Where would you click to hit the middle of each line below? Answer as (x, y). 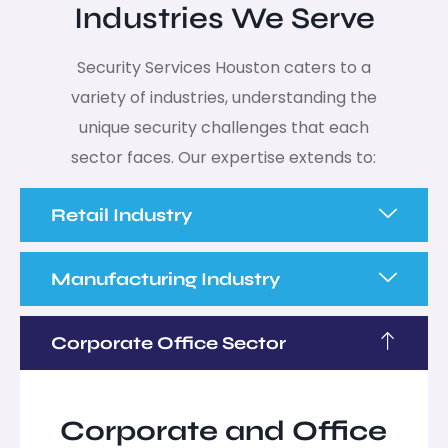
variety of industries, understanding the (223, 97)
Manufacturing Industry (166, 278)
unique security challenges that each (223, 127)
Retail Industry (122, 214)
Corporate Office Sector (168, 342)
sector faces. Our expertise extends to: (224, 157)
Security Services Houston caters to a (223, 67)
